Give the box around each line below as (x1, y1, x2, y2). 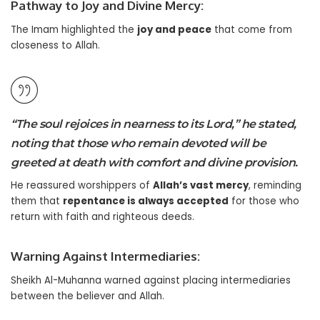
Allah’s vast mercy (153, 178, 249, 192)
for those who (229, 194, 299, 208)
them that (11, 194, 63, 208)
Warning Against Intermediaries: (11, 248, 200, 264)
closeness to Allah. (11, 38, 100, 52)
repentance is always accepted (63, 194, 229, 208)
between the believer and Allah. (11, 289, 164, 303)
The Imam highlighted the (11, 22, 137, 36)
